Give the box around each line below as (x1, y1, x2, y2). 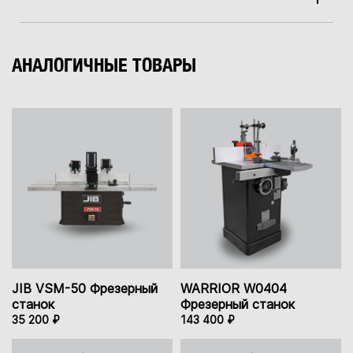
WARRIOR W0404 (180, 281, 287, 297)
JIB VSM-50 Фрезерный (12, 281, 158, 297)
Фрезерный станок (180, 296, 295, 313)
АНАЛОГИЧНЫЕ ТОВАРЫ (12, 54, 196, 76)
